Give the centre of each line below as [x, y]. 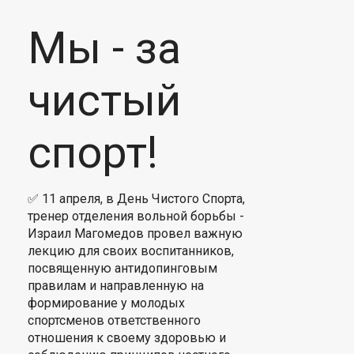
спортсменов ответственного [114, 320]
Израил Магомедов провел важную [135, 233]
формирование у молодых [106, 303]
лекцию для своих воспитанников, [131, 251]
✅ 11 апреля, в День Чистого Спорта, [136, 199]
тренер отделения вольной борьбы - [136, 216]
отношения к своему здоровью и [127, 338]
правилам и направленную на [116, 286]
